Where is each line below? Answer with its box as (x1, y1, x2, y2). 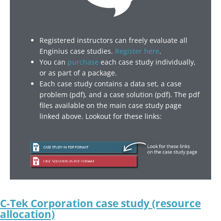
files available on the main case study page (39, 100, 182, 110)
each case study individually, (99, 57, 196, 67)
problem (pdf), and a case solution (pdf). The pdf (39, 89, 200, 99)
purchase (68, 57, 99, 67)
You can (39, 57, 68, 67)
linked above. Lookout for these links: (39, 111, 162, 121)
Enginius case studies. (39, 46, 115, 56)
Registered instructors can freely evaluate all (39, 35, 187, 45)
